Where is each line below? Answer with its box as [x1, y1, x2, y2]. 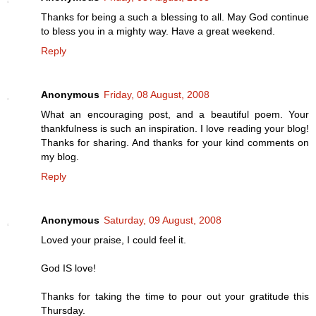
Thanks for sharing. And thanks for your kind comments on [41, 136, 309, 148]
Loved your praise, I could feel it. [41, 233, 186, 245]
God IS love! [41, 262, 96, 274]
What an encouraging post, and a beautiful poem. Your [41, 108, 309, 120]
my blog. [41, 150, 79, 162]
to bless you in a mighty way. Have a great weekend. [41, 25, 275, 37]
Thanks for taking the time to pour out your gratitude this [41, 290, 309, 302]
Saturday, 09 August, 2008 [104, 214, 221, 226]
